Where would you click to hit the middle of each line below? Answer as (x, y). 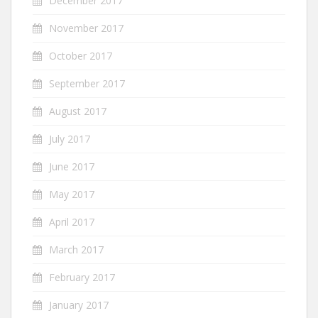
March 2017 (76, 250)
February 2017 (82, 277)
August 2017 (78, 111)
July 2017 (70, 139)
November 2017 (86, 28)
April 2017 (72, 222)
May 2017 (72, 194)
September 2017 (87, 83)
